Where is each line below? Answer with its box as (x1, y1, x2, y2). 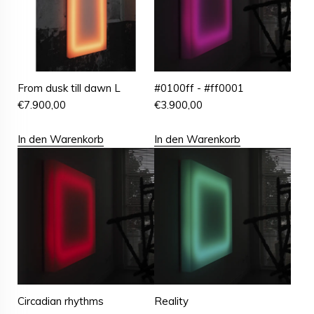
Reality (154, 294, 189, 308)
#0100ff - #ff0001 (154, 81, 245, 95)
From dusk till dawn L (18, 81, 121, 95)
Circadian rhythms (18, 294, 104, 308)
